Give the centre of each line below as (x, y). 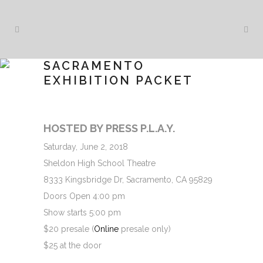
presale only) (145, 229)
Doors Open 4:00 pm (84, 196)
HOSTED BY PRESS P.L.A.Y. (109, 128)
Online (106, 229)
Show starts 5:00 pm (82, 213)
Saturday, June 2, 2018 (86, 147)
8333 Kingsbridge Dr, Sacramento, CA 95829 (128, 180)
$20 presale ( (69, 229)
